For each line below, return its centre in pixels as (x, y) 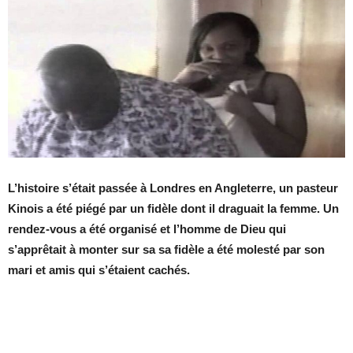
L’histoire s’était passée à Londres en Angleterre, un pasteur (173, 188)
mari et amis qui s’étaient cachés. (99, 269)
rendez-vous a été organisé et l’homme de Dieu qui (147, 229)
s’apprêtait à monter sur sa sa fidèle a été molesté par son (166, 249)
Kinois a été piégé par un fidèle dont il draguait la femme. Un (173, 208)
